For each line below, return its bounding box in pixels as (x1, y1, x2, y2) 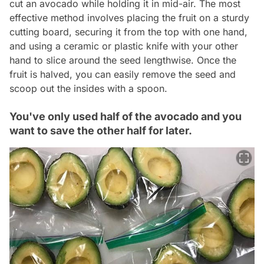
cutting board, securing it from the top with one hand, (9, 25, 247, 38)
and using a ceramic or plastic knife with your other (9, 39, 238, 52)
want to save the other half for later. (9, 124, 192, 137)
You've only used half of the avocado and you (9, 110, 242, 123)
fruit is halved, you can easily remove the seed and (9, 68, 236, 80)
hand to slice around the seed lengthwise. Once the (9, 54, 236, 66)
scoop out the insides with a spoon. (9, 82, 167, 94)
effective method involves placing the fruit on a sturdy (9, 11, 249, 24)
